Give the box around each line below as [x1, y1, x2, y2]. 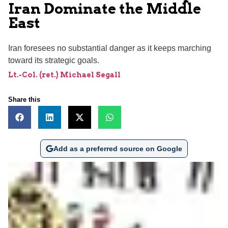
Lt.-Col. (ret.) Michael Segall [8, 70, 121, 79]
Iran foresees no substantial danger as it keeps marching [8, 43, 211, 52]
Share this [8, 95, 40, 103]
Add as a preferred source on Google [53, 144, 182, 153]
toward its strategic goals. [8, 55, 99, 65]
